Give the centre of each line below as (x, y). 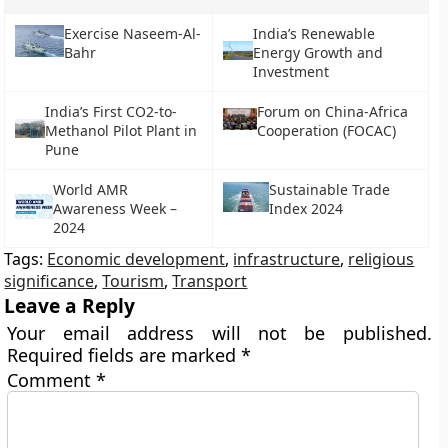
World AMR (90, 189)
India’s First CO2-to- (110, 111)
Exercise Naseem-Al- (133, 33)
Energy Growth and (318, 52)
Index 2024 (305, 208)
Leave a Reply (70, 305)
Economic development (136, 259)
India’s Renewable (314, 33)
